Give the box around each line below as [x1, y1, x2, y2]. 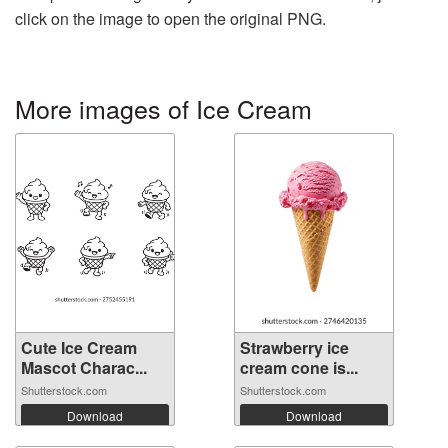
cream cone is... [240, 355, 358, 379]
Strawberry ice [240, 335, 349, 359]
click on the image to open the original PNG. [15, 6, 326, 30]
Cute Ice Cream [21, 335, 137, 359]
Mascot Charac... [21, 355, 147, 379]
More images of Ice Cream [15, 89, 312, 126]
